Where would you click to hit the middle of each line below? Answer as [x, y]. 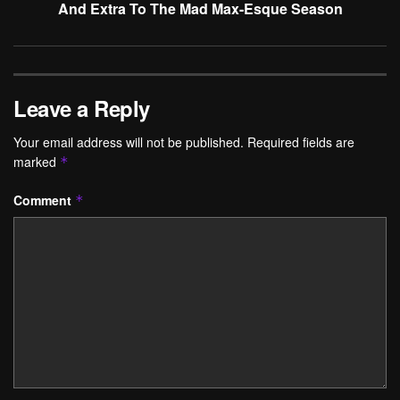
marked [37, 162]
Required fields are [301, 142]
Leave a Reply [82, 108]
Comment [44, 200]
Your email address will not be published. [129, 142]
